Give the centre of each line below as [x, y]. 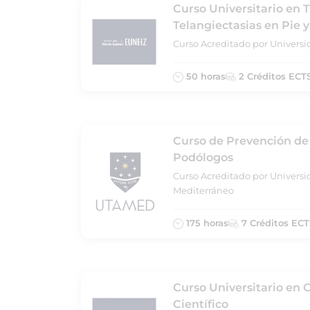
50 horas [204, 76]
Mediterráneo [203, 190]
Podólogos [203, 157]
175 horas [206, 223]
